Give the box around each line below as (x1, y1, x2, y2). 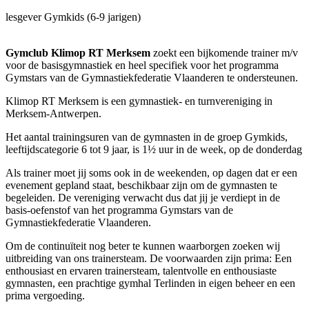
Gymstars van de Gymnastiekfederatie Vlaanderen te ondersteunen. (6, 72, 298, 83)
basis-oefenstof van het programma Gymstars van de (6, 204, 233, 216)
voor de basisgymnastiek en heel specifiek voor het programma (6, 59, 279, 71)
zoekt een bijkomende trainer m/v (150, 47, 298, 59)
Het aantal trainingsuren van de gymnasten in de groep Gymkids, (6, 131, 288, 143)
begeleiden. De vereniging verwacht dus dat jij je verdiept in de (6, 192, 280, 203)
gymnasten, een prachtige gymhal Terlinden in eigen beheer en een (6, 277, 295, 289)
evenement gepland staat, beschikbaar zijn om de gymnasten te (6, 179, 277, 191)
